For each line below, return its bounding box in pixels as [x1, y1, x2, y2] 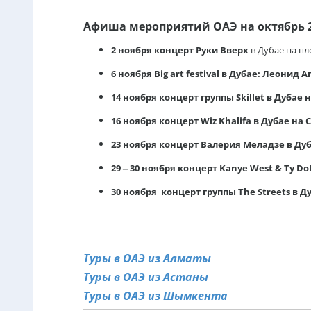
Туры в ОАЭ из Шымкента [83, 288, 228, 303]
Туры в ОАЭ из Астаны [83, 269, 208, 285]
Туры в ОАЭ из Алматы [83, 251, 211, 266]
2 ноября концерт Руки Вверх [110, 44, 249, 56]
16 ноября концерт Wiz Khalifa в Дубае [110, 115, 292, 127]
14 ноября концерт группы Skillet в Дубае [110, 91, 305, 103]
